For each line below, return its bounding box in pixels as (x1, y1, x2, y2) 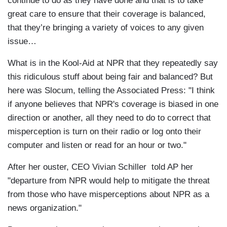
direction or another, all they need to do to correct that (8, 113, 211, 123)
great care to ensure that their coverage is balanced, (8, 9, 206, 19)
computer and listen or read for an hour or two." (8, 140, 186, 150)
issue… (8, 36, 36, 47)
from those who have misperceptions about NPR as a (8, 190, 209, 200)
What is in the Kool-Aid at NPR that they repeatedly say (8, 58, 218, 68)
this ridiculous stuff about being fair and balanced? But (8, 72, 213, 82)
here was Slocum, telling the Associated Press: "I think (8, 86, 215, 96)
